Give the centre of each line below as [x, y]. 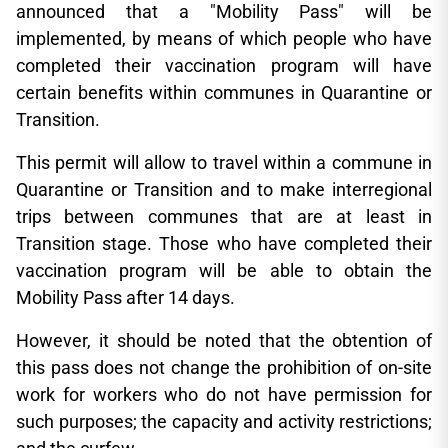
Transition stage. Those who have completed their [224, 243]
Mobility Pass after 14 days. [125, 297]
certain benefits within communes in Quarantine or [224, 92]
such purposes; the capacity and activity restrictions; [224, 421]
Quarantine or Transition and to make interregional [224, 189]
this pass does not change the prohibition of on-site [224, 367]
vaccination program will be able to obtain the [224, 270]
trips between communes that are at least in [224, 216]
